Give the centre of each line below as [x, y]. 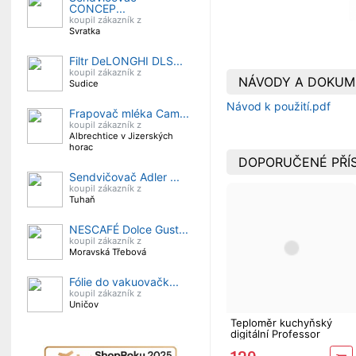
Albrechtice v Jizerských [121, 136]
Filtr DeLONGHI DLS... [126, 61]
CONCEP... [97, 8]
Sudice [84, 83]
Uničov [84, 304]
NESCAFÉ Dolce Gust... [129, 229]
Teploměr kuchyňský [281, 322]
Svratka [85, 31]
